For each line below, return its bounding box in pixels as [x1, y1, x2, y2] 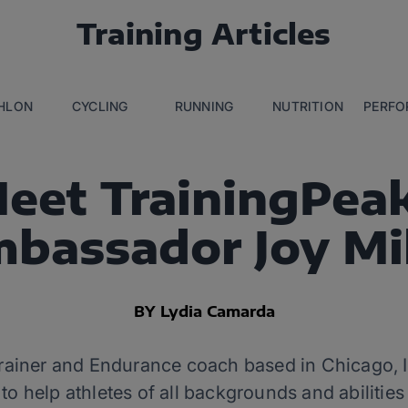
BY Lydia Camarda [133, 302, 275, 321]
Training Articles [76, 15, 331, 51]
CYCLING [72, 98, 128, 114]
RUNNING [174, 98, 234, 114]
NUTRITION [272, 98, 344, 114]
